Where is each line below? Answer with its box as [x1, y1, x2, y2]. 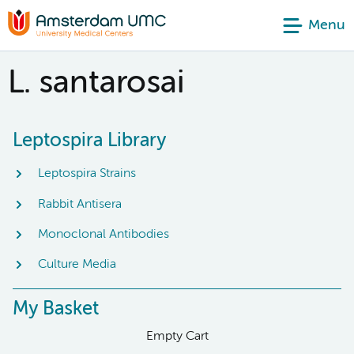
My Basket [13, 299, 99, 318]
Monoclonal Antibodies [38, 228, 169, 241]
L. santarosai [8, 68, 184, 100]
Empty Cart [145, 330, 209, 343]
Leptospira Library [13, 131, 166, 150]
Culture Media [38, 258, 116, 272]
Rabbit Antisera [38, 198, 122, 211]
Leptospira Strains [38, 168, 136, 181]
